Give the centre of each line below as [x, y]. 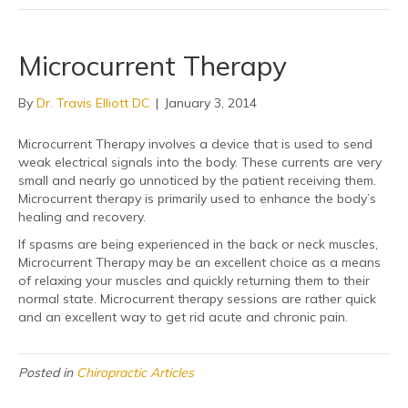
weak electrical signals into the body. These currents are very [200, 162]
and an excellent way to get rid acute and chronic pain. [183, 316]
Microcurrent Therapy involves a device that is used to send [195, 143]
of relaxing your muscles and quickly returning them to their [194, 280]
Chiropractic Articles [135, 372]
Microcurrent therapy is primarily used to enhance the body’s [197, 198]
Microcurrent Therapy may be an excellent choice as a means [199, 262]
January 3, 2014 [211, 102]
